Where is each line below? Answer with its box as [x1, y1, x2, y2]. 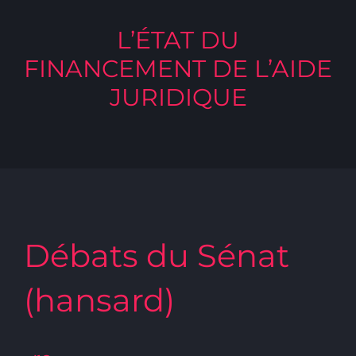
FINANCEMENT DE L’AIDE [24, 54, 332, 83]
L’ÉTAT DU [117, 25, 239, 55]
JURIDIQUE [109, 83, 247, 112]
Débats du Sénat [24, 235, 289, 275]
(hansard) [24, 280, 175, 319]
